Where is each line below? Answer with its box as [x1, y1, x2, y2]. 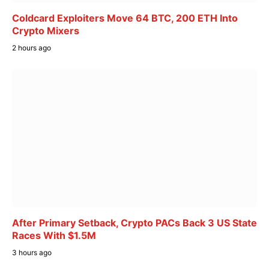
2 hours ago [12, 43, 51, 53]
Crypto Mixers [12, 25, 79, 37]
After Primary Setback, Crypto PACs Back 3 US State [12, 216, 257, 229]
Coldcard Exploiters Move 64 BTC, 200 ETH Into [12, 12, 238, 25]
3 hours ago [12, 247, 52, 257]
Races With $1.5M [12, 229, 96, 241]
